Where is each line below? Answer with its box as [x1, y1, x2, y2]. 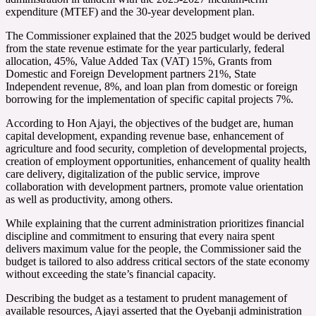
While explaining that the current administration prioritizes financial [6, 217, 304, 229]
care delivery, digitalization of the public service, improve [6, 167, 260, 180]
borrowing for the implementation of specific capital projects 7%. [6, 92, 293, 105]
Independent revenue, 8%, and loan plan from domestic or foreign [6, 80, 298, 92]
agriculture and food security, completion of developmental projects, [6, 142, 307, 154]
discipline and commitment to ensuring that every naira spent [6, 229, 274, 242]
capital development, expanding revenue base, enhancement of [6, 129, 284, 142]
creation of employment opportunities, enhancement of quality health [6, 154, 310, 167]
